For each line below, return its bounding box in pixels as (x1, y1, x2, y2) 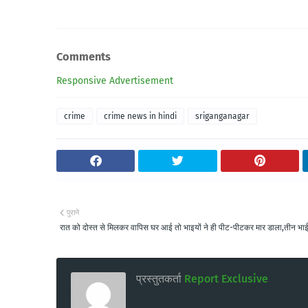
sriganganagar (195, 111, 250, 121)
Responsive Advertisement (56, 74, 173, 87)
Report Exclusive (181, 272, 268, 285)
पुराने (67, 208, 79, 217)
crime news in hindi (104, 111, 177, 121)
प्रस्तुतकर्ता (136, 272, 181, 285)
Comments (56, 50, 111, 64)
